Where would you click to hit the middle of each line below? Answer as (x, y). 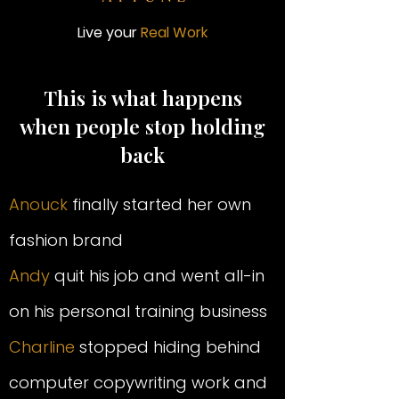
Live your (109, 33)
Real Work (174, 33)
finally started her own (162, 204)
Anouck (41, 204)
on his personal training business (138, 311)
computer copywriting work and (138, 383)
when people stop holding (142, 126)
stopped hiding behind (168, 347)
